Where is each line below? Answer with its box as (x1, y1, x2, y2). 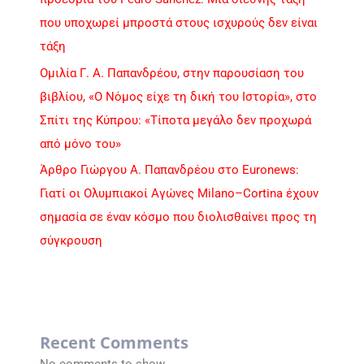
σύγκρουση (40, 233, 103, 249)
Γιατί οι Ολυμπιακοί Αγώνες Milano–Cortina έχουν (40, 186, 319, 201)
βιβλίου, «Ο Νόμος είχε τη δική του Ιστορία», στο (40, 89, 318, 104)
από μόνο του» (40, 136, 122, 151)
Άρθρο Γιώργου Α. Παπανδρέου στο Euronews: (40, 162, 300, 178)
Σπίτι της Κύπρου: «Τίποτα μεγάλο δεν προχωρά (40, 112, 312, 128)
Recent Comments (40, 331, 189, 354)
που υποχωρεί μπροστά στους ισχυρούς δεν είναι (40, 15, 318, 30)
